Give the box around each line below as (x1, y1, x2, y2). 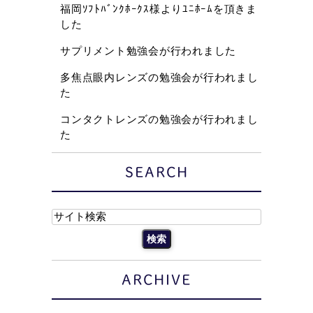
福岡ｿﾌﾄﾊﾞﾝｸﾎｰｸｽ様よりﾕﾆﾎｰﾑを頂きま (60, 2, 257, 15)
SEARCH (124, 164, 189, 179)
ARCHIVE (122, 272, 191, 286)
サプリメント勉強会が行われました (60, 44, 236, 57)
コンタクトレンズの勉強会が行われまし (60, 112, 259, 125)
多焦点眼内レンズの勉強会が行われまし (60, 71, 259, 83)
